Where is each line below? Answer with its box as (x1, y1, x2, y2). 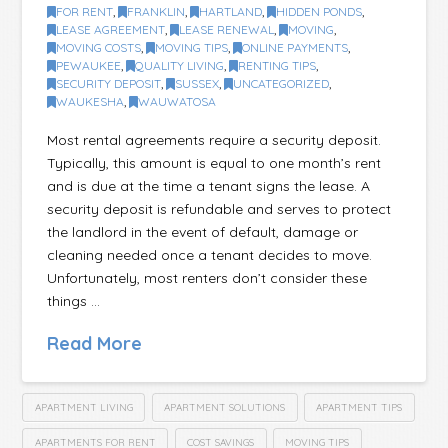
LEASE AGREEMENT (56, 22, 166, 38)
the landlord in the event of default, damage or (47, 222, 359, 241)
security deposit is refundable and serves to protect (47, 199, 392, 218)
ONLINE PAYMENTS (242, 40, 349, 56)
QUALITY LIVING (135, 58, 225, 74)
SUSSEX (175, 76, 220, 92)
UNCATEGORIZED (233, 76, 330, 92)
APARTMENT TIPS (316, 400, 403, 414)
